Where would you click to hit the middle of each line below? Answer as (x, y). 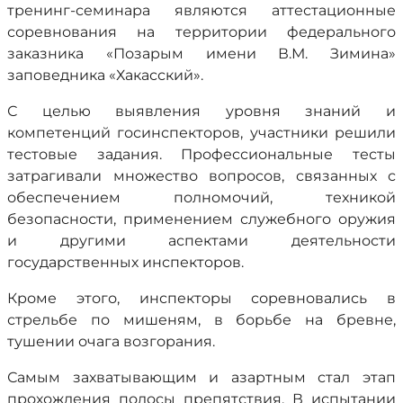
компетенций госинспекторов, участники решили (201, 133)
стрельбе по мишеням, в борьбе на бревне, (201, 320)
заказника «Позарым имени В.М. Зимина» (201, 54)
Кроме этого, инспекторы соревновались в (201, 298)
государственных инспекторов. (125, 262)
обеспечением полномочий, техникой (201, 197)
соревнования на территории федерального (201, 32)
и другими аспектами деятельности (201, 241)
